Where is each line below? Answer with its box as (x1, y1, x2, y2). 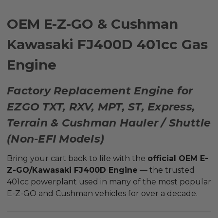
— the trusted (138, 165, 195, 175)
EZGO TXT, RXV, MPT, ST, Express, (7, 100, 195, 114)
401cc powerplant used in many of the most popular (7, 177, 211, 187)
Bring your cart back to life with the (7, 154, 147, 163)
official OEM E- (147, 154, 208, 163)
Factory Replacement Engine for (7, 84, 193, 98)
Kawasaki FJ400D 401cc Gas (7, 36, 208, 53)
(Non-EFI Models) (7, 132, 104, 146)
